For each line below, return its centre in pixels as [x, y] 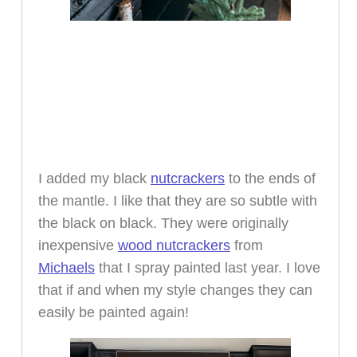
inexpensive [78, 245]
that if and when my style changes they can [175, 290]
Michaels [66, 267]
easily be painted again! [113, 312]
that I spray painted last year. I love [207, 267]
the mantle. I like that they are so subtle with [177, 200]
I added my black [94, 178]
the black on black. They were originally [163, 223]
